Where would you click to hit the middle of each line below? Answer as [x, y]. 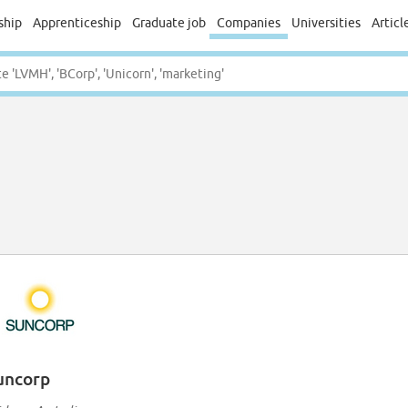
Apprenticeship [76, 23]
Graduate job [168, 23]
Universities [326, 23]
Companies [248, 23]
